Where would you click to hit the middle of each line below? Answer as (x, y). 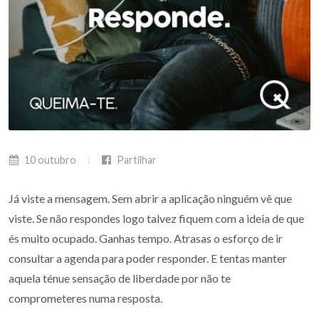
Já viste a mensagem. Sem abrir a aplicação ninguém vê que (150, 198)
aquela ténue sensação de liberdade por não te (120, 278)
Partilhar (136, 160)
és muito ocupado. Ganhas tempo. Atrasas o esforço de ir (146, 238)
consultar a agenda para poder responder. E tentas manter (148, 258)
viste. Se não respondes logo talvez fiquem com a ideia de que (156, 218)
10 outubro (49, 160)
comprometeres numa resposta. (85, 298)
